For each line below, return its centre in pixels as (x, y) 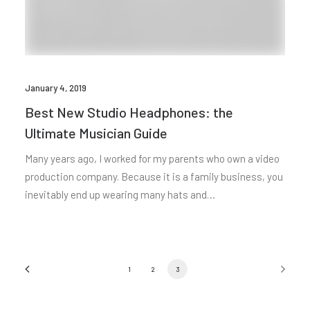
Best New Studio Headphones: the (129, 112)
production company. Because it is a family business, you (154, 176)
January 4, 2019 (56, 88)
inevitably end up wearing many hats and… (120, 194)
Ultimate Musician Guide (96, 133)
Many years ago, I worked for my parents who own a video (152, 158)
